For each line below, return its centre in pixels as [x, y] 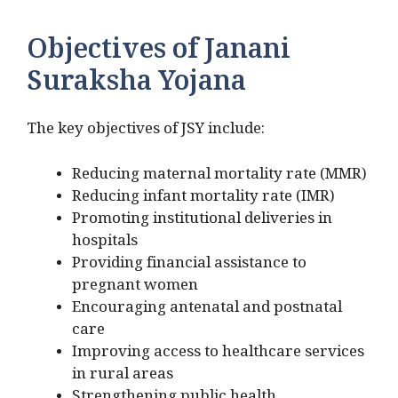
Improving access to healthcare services [218, 354]
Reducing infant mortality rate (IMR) [203, 199]
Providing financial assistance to [189, 266]
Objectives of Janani [159, 56]
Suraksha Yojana [136, 88]
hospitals [105, 243]
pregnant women [135, 288]
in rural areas [123, 377]
